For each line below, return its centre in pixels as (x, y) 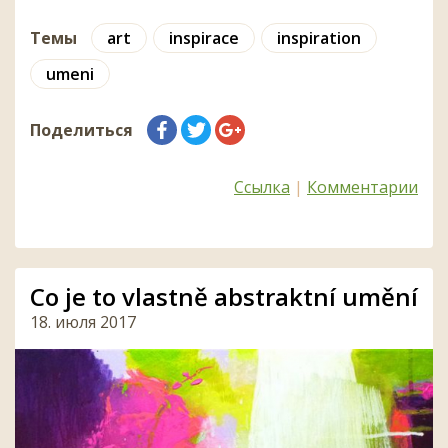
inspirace (204, 37)
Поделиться (81, 129)
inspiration (319, 37)
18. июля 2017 (83, 321)
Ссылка (262, 186)
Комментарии (362, 186)
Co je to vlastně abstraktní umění (224, 296)
